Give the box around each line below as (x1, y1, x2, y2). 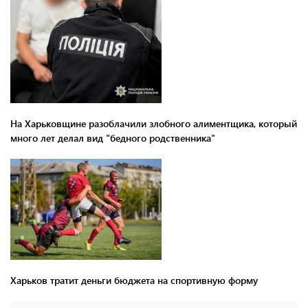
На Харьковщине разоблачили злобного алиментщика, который (10, 116, 297, 130)
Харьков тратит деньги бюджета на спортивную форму (10, 273, 258, 287)
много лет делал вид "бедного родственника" (10, 131, 215, 144)
